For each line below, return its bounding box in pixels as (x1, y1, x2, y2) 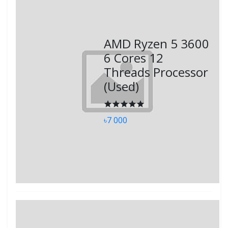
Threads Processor (104, 63, 209, 80)
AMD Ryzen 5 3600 (104, 35, 210, 52)
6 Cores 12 (104, 49, 164, 66)
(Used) (104, 77, 139, 95)
